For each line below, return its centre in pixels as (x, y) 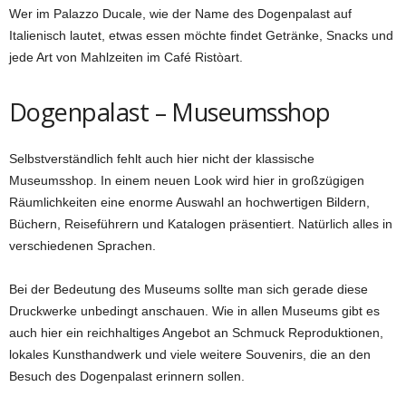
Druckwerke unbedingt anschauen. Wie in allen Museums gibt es (194, 310)
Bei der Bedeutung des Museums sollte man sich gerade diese (188, 289)
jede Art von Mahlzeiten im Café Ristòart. (126, 57)
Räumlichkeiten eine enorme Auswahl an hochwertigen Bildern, (189, 202)
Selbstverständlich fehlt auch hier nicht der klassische (162, 158)
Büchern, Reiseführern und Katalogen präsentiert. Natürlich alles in (201, 223)
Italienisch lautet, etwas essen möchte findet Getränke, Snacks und (201, 35)
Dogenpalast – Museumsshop (170, 111)
